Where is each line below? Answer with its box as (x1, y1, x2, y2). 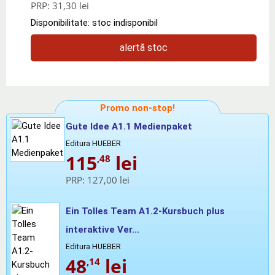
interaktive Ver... (66, 223, 139, 235)
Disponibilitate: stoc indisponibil (31, 17, 158, 28)
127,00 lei (87, 173, 130, 186)
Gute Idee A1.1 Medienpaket (66, 120, 192, 132)
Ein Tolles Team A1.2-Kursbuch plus (66, 205, 225, 217)
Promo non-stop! (100, 102, 175, 114)
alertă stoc (120, 41, 168, 53)
